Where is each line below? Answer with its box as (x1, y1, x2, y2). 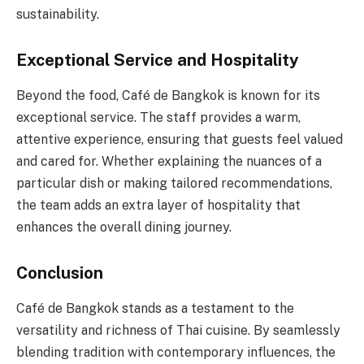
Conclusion (16, 262, 103, 283)
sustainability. (16, 6, 99, 23)
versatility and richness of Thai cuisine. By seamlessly (16, 323, 340, 339)
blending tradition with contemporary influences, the (16, 344, 336, 361)
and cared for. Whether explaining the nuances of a (16, 154, 322, 170)
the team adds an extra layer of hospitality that (16, 197, 301, 214)
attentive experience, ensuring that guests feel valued (16, 132, 343, 148)
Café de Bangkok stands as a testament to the (16, 301, 294, 317)
